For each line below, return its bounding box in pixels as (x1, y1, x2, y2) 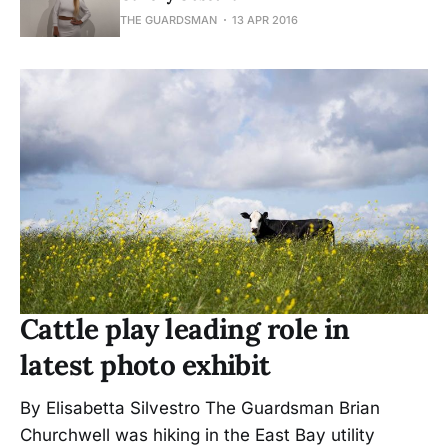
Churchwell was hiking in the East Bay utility (20, 424, 375, 445)
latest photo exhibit (20, 346, 271, 383)
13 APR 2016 (232, 12, 298, 27)
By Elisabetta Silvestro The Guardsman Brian (20, 397, 380, 418)
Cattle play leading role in (20, 310, 350, 347)
